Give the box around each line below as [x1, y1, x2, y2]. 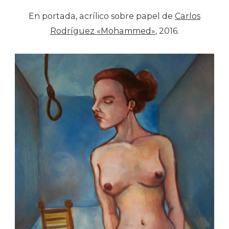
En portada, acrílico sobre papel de [29, 11, 175, 21]
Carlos [175, 11, 200, 21]
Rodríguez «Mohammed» [50, 26, 155, 36]
